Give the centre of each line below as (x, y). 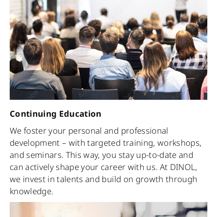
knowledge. (32, 191)
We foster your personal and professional (89, 131)
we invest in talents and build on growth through (104, 179)
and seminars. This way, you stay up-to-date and (101, 155)
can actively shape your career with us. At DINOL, (104, 167)
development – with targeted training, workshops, (106, 143)
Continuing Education (56, 114)
